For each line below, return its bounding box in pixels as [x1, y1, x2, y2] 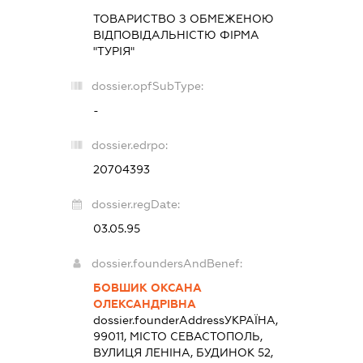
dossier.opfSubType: [91, 79, 203, 92]
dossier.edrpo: [91, 138, 168, 152]
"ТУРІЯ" [92, 44, 135, 58]
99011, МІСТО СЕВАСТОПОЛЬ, [92, 329, 263, 343]
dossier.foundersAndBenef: [91, 256, 242, 270]
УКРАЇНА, [224, 313, 278, 327]
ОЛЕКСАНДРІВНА [92, 297, 196, 310]
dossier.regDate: [91, 197, 180, 211]
